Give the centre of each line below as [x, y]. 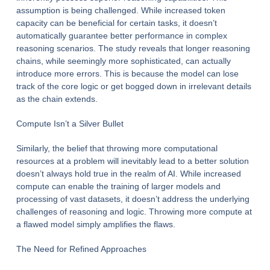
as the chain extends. [57, 99]
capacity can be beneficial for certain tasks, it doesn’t [116, 23]
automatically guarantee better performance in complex [121, 35]
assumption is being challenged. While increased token [121, 10]
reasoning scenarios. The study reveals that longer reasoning [133, 48]
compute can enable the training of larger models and [118, 186]
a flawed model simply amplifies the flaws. [96, 224]
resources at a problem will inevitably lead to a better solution [132, 161]
